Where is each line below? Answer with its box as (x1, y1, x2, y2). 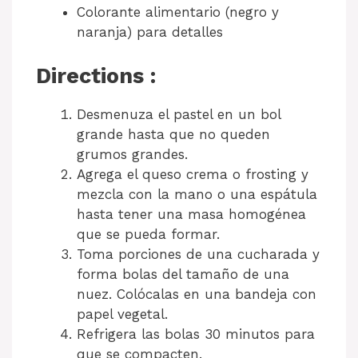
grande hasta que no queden (77, 125, 270, 142)
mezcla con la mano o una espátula (77, 185, 317, 202)
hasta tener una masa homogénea (77, 205, 306, 222)
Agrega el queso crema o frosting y (77, 165, 308, 182)
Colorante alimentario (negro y (77, 4, 279, 21)
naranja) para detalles (77, 24, 223, 41)
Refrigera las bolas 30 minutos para (77, 325, 315, 342)
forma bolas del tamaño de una (77, 265, 289, 282)
